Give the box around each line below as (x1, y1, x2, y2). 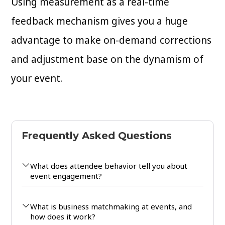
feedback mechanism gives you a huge (11, 14, 188, 28)
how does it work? (30, 211, 96, 221)
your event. (11, 71, 63, 85)
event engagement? (30, 170, 102, 181)
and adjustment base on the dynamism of (11, 52, 204, 66)
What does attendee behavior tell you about (30, 160, 188, 171)
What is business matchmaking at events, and (30, 201, 192, 211)
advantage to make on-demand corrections (11, 33, 212, 47)
